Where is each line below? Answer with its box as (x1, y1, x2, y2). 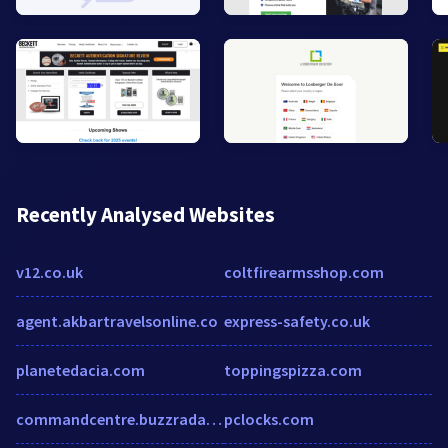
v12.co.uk (16, 261, 83, 282)
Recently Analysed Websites (16, 200, 275, 228)
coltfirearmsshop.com (224, 261, 384, 282)
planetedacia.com (16, 359, 145, 380)
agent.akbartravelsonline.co (16, 310, 218, 331)
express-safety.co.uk (224, 310, 370, 331)
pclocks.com (224, 408, 314, 429)
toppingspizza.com (224, 359, 362, 380)
